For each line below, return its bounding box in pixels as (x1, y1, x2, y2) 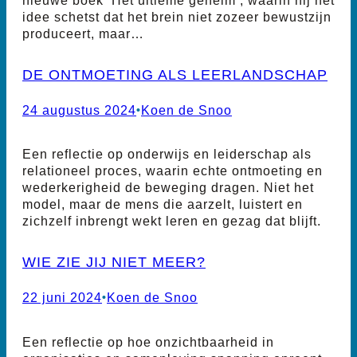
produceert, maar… (22, 25, 144, 41)
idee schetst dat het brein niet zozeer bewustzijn (22, 9, 331, 24)
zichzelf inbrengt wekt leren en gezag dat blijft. (22, 214, 321, 229)
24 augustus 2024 (22, 103, 136, 117)
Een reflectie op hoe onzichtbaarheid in (22, 334, 274, 349)
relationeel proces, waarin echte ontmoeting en (22, 163, 323, 178)
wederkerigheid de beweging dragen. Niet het (22, 180, 314, 195)
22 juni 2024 (22, 291, 102, 305)
